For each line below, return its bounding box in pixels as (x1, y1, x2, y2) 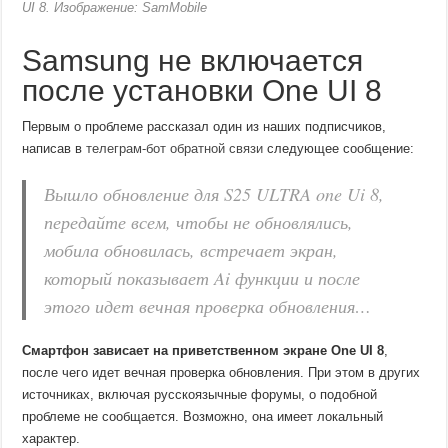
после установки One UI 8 (22, 74, 383, 108)
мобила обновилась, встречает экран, (44, 238, 339, 263)
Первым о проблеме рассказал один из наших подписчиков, (22, 119, 387, 135)
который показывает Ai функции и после (44, 266, 361, 291)
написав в (22, 141, 87, 157)
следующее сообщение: (263, 141, 415, 157)
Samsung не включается (22, 44, 364, 78)
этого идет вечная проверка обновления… (44, 294, 372, 319)
